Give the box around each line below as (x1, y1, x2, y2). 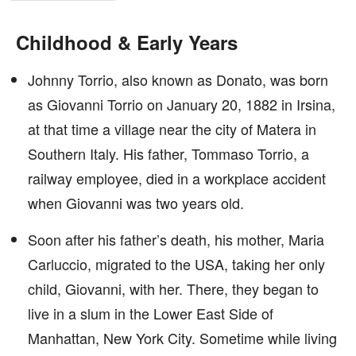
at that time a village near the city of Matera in (28, 118, 316, 139)
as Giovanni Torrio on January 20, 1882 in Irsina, (28, 94, 335, 114)
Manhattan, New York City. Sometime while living (28, 327, 337, 348)
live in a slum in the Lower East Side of (28, 303, 273, 323)
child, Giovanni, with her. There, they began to (28, 278, 319, 299)
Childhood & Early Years (16, 29, 238, 56)
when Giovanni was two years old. (28, 192, 244, 213)
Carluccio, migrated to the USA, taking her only (28, 253, 325, 274)
